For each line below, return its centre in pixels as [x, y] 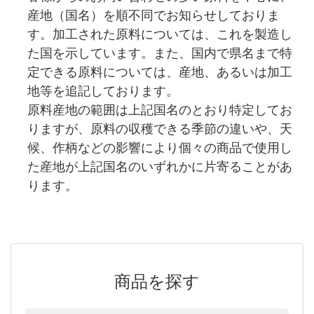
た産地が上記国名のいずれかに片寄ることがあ [159, 166]
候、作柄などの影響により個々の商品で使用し [159, 148]
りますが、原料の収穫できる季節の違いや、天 [159, 129]
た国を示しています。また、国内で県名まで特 [159, 53]
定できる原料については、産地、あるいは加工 [159, 72]
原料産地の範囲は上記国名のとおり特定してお [159, 110]
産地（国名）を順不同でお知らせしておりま [153, 15]
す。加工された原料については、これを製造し [159, 34]
